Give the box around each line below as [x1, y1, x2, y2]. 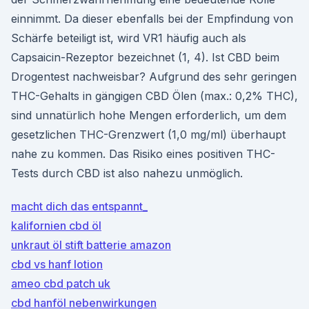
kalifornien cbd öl [11, 219, 101, 232]
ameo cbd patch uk [11, 277, 110, 290]
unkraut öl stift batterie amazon [11, 238, 171, 252]
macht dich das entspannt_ [11, 199, 148, 213]
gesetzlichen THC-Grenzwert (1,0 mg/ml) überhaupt [11, 128, 286, 141]
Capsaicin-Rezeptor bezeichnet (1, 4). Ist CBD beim [11, 50, 279, 64]
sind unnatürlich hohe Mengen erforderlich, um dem [11, 108, 286, 122]
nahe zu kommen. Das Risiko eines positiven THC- [11, 147, 275, 161]
